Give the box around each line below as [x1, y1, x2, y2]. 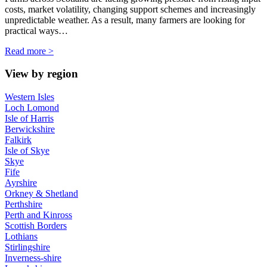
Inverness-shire [5, 253, 61, 263]
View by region [5, 67, 78, 80]
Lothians [5, 231, 38, 242]
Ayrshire [5, 178, 37, 188]
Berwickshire [5, 124, 55, 135]
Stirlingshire [5, 242, 50, 253]
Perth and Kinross [5, 210, 72, 221]
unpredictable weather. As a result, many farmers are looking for [5, 14, 245, 25]
